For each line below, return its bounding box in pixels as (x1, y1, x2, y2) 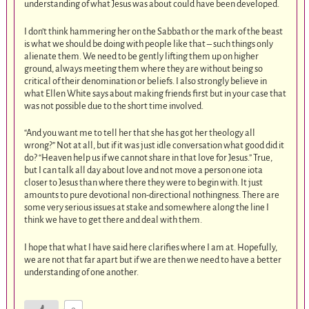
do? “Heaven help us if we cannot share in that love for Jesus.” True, (24, 152, 273, 163)
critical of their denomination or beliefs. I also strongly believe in (24, 75, 268, 86)
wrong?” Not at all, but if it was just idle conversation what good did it (24, 140, 285, 151)
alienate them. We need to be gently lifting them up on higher (24, 50, 259, 61)
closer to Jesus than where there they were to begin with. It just (24, 177, 263, 188)
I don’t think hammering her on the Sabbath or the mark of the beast (24, 26, 283, 37)
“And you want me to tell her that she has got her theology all (24, 128, 256, 139)
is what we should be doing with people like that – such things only (24, 38, 274, 49)
